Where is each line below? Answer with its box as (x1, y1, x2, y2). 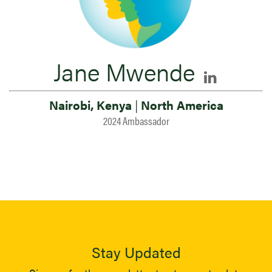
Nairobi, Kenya (49, 96, 135, 114)
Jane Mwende (53, 54, 195, 89)
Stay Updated (91, 242, 181, 262)
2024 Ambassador (103, 113, 169, 128)
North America (137, 96, 223, 114)
